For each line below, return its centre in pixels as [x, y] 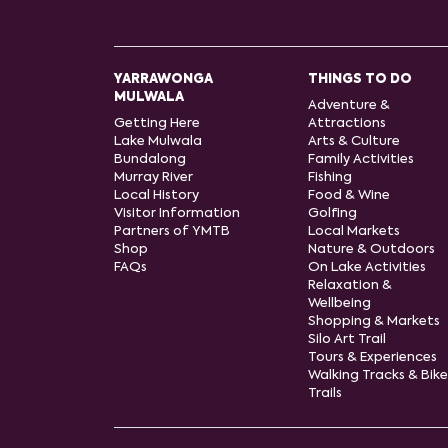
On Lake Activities [367, 267]
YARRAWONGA [163, 79]
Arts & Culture [354, 141]
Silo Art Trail [347, 339]
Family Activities [361, 159]
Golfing [332, 213]
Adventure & [349, 105]
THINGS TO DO [360, 79]
